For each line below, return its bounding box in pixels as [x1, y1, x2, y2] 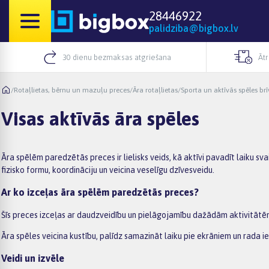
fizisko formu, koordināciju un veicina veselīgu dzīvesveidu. [1, 165, 214, 175]
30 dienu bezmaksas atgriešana [62, 52, 172, 62]
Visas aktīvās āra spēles [1, 107, 199, 130]
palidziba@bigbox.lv [149, 23, 238, 34]
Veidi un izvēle [1, 253, 64, 264]
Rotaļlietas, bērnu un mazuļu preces [14, 85, 130, 94]
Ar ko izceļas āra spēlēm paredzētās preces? [1, 187, 199, 198]
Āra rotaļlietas [133, 85, 178, 94]
